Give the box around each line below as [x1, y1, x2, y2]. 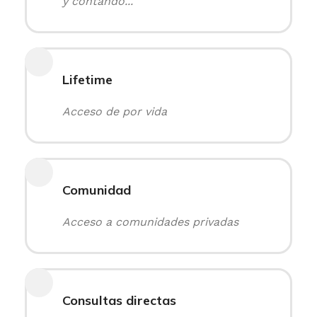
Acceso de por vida [62, 105, 167, 118]
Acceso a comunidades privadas [62, 215, 238, 229]
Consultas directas [62, 292, 176, 309]
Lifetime [62, 71, 113, 88]
